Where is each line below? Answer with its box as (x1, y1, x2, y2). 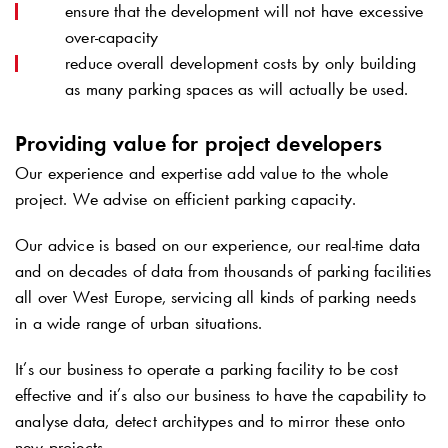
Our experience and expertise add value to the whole (15, 162, 389, 185)
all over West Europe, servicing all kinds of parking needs (15, 286, 416, 309)
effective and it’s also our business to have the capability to (15, 384, 427, 407)
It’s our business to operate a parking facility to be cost (15, 358, 398, 381)
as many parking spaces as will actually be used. (65, 78, 408, 101)
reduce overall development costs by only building (65, 52, 417, 75)
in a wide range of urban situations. (15, 312, 263, 335)
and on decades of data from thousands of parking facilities (15, 260, 431, 283)
